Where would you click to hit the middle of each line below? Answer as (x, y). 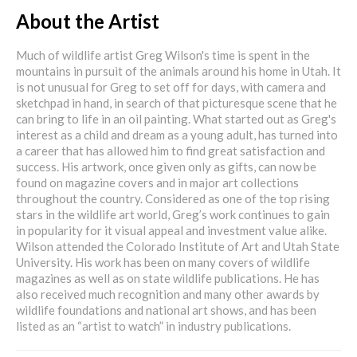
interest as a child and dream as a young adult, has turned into (177, 134)
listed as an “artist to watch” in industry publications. (153, 326)
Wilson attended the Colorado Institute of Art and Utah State (178, 246)
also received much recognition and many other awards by (168, 294)
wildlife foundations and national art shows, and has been (166, 310)
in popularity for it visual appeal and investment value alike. (171, 230)
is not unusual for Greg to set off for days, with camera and (171, 86)
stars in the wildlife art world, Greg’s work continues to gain (173, 214)
